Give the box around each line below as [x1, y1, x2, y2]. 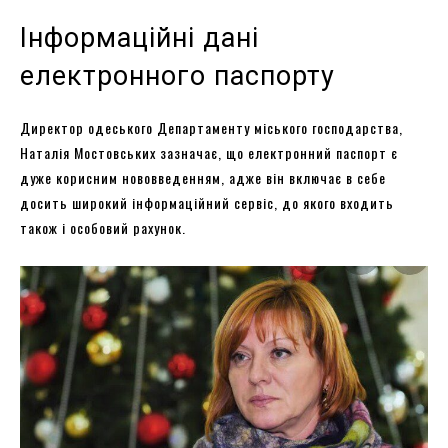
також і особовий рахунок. [20, 216, 186, 238]
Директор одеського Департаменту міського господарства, [20, 116, 403, 138]
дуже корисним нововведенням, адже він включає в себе [20, 166, 386, 188]
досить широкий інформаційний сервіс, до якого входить [20, 191, 394, 213]
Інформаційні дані [20, 21, 259, 54]
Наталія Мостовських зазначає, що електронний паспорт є [20, 141, 398, 163]
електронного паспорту [20, 59, 335, 92]
